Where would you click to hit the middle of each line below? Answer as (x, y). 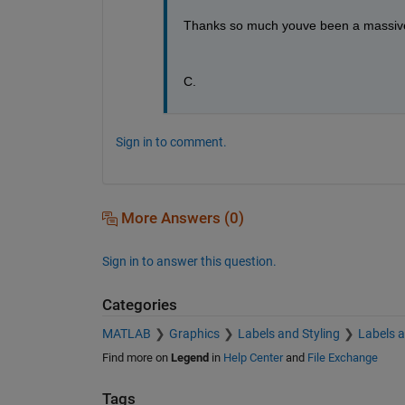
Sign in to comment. (171, 141)
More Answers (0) (180, 218)
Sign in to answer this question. (189, 261)
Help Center (253, 358)
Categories (139, 305)
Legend (189, 358)
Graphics (194, 334)
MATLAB (126, 334)
